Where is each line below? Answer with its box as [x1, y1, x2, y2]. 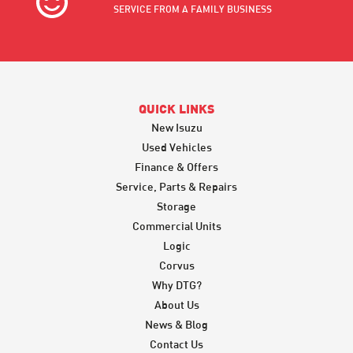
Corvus [158, 258, 195, 272]
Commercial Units [132, 218, 221, 232]
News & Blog [145, 317, 208, 331]
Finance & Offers [135, 159, 218, 173]
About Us [154, 297, 199, 311]
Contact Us [150, 336, 203, 351]
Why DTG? [151, 277, 202, 292]
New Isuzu [150, 120, 203, 134]
